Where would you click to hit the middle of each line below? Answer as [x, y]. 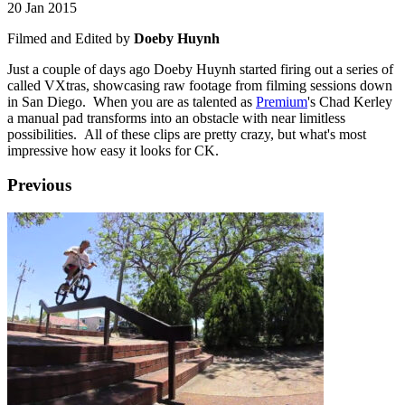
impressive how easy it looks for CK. [113, 150]
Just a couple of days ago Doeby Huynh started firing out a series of [200, 69]
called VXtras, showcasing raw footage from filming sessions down [200, 85]
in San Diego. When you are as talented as [132, 101]
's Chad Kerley [350, 101]
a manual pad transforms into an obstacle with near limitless [176, 118]
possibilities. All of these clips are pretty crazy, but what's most [187, 134]
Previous [39, 185]
